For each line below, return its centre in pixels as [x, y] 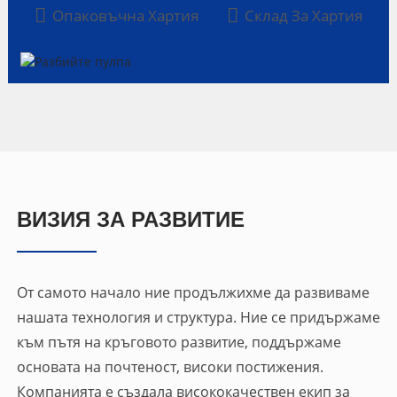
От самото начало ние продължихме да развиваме [193, 292]
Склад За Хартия [303, 16]
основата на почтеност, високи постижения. [170, 366]
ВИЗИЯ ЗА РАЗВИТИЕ [130, 219]
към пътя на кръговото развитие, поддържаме [179, 342]
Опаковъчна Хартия [125, 16]
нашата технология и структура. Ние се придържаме [198, 317]
